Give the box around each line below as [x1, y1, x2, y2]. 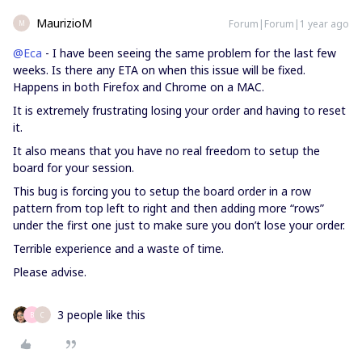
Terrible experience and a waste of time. [13, 241, 224, 256]
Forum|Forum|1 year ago [229, 17, 349, 31]
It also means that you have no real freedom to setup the [13, 143, 320, 158]
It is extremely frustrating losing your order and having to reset [13, 103, 346, 118]
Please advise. [13, 264, 86, 280]
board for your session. [13, 160, 134, 175]
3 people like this [57, 307, 145, 322]
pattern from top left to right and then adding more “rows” [13, 200, 324, 216]
